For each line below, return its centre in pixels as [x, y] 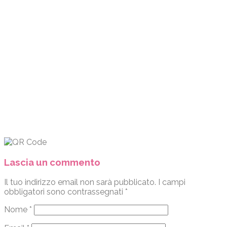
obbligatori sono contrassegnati [65, 192]
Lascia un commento [52, 162]
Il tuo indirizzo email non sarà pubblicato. [80, 182]
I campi [171, 182]
